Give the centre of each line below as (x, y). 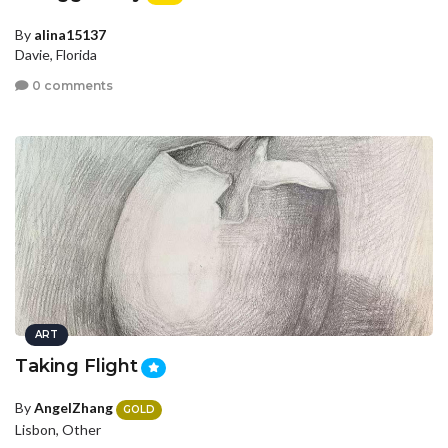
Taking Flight (76, 365)
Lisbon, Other (58, 429)
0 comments (71, 86)
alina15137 (70, 34)
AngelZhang (73, 408)
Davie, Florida (56, 54)
